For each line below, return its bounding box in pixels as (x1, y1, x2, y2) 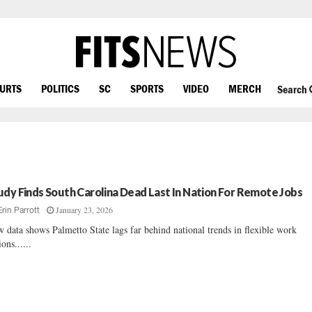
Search (276, 83, 309, 96)
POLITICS (41, 81, 79, 95)
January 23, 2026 (56, 204, 114, 215)
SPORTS (130, 81, 164, 95)
